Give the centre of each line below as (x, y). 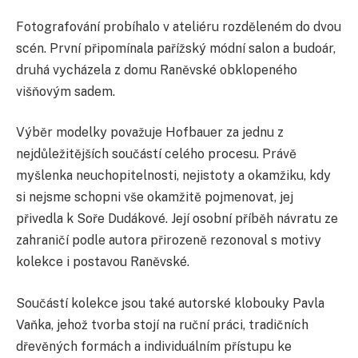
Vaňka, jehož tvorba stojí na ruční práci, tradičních (162, 324)
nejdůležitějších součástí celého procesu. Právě (156, 154)
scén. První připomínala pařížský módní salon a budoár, (176, 48)
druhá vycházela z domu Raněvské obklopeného (157, 70)
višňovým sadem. (66, 91)
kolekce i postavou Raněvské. (103, 262)
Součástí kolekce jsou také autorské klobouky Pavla (170, 303)
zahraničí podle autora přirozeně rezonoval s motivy (169, 241)
